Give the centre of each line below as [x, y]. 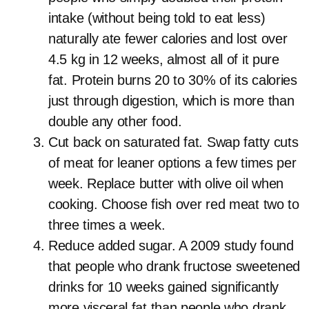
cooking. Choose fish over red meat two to [174, 204]
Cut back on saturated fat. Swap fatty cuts [173, 142]
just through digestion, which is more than [171, 101]
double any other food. [115, 121]
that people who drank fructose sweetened [175, 266]
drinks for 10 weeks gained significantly [164, 287]
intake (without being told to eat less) [157, 18]
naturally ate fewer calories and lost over [168, 39]
